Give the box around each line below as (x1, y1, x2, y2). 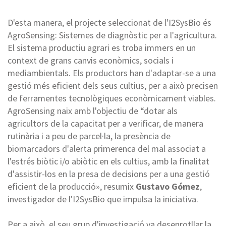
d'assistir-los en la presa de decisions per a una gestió (8, 167, 210, 180)
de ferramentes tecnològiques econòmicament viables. (8, 92, 216, 104)
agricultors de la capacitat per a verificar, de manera (8, 117, 203, 129)
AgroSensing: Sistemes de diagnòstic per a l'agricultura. (8, 29, 217, 41)
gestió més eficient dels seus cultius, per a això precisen (8, 79, 218, 91)
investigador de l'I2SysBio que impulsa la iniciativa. (8, 193, 198, 205)
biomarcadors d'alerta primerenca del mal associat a (8, 142, 206, 154)
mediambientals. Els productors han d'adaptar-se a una (8, 67, 216, 79)
